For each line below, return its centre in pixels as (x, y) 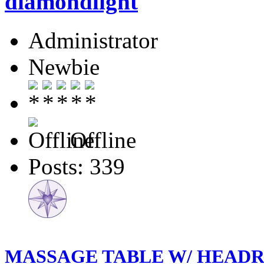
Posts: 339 (77, 166)
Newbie (64, 67)
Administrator (93, 40)
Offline (100, 140)
